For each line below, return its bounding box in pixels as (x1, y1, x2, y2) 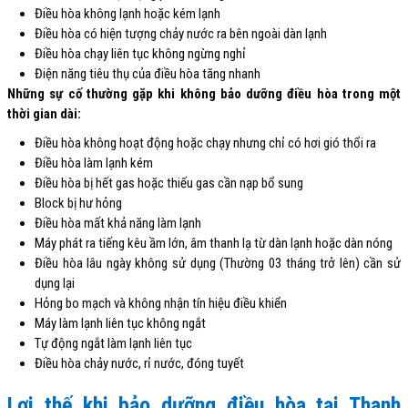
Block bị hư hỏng (35, 194, 122, 211)
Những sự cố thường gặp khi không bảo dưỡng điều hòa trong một (7, 85, 401, 102)
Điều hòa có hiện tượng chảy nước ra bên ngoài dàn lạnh (35, 25, 327, 42)
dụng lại (35, 274, 75, 291)
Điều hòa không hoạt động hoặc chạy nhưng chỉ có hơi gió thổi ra (35, 134, 376, 151)
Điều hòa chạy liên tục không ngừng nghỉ (35, 45, 246, 62)
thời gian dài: (7, 105, 81, 122)
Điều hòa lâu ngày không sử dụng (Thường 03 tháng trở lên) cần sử (35, 254, 401, 271)
